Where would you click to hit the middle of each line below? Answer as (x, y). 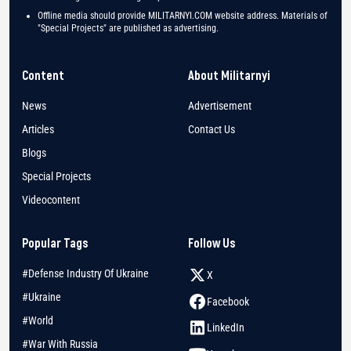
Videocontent (51, 200)
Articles (38, 130)
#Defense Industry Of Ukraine (85, 274)
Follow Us (212, 243)
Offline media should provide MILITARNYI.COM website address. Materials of (183, 16)
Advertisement (220, 106)
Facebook (228, 301)
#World (38, 321)
